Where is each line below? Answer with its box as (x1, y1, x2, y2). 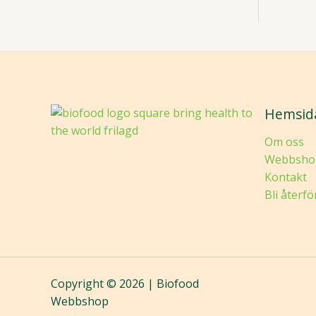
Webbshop (51, 293, 109, 310)
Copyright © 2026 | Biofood (51, 276, 199, 292)
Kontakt (264, 169, 307, 186)
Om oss (264, 134, 304, 150)
